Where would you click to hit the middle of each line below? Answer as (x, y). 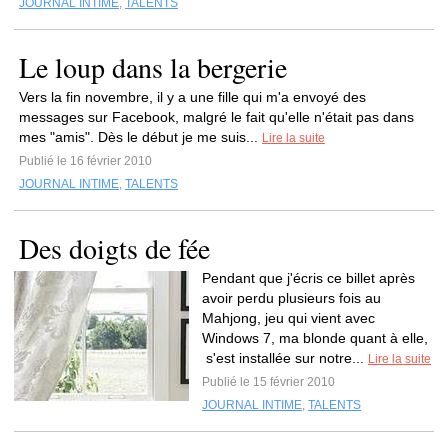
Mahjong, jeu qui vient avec (288, 318)
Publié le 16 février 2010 (85, 161)
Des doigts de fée (114, 248)
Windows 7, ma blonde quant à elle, (315, 338)
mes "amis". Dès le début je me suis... (140, 137)
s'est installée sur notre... (285, 358)
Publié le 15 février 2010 (268, 382)
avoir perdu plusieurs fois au (291, 298)
